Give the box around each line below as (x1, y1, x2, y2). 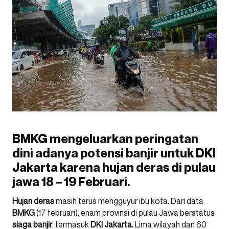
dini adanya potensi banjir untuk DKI (12, 146, 216, 161)
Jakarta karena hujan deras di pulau (12, 160, 216, 175)
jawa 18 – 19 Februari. (12, 174, 130, 189)
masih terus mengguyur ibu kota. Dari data (54, 196, 203, 206)
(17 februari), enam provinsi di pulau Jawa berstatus (36, 208, 215, 218)
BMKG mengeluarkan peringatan (12, 131, 198, 146)
